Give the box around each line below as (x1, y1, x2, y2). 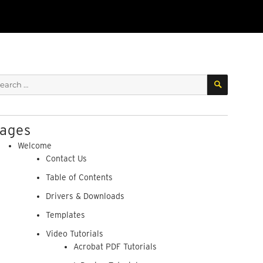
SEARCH (227, 73, 261, 82)
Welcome (18, 141, 52, 150)
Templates (45, 210, 85, 220)
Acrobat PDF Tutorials (73, 242, 157, 251)
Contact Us (45, 154, 87, 163)
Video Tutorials (45, 229, 103, 238)
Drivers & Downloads (45, 191, 124, 201)
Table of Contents (45, 173, 113, 182)
